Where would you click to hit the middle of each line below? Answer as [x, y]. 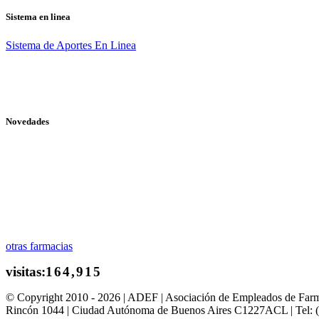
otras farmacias [39, 246]
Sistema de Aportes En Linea [71, 45]
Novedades [27, 121]
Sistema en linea [38, 17]
